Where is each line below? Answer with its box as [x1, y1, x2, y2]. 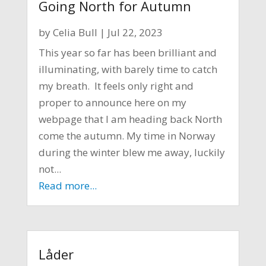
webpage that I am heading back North [38, 112, 222, 126]
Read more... [38, 178, 97, 192]
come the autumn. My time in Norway [38, 128, 216, 142]
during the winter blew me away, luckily [38, 145, 225, 159]
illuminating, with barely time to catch [38, 62, 217, 76]
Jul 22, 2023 [107, 25, 163, 39]
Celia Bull [52, 25, 97, 39]
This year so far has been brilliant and [38, 45, 217, 59]
